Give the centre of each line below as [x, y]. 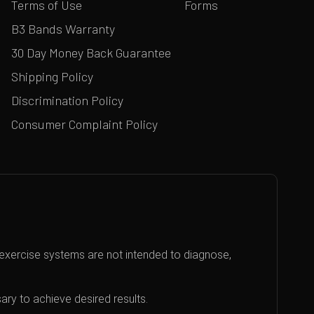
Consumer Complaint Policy [85, 124]
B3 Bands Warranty [63, 29]
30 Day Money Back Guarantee [91, 53]
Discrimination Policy [68, 100]
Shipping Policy [53, 76]
